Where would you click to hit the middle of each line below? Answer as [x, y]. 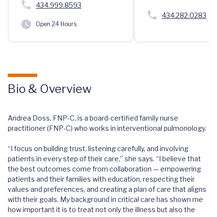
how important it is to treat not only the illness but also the [101, 209]
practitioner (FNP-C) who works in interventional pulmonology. [107, 128]
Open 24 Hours [56, 24]
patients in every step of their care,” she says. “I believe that [104, 159]
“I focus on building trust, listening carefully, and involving [98, 148]
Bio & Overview [50, 89]
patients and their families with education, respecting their [101, 179]
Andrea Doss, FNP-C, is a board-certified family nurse [93, 118]
